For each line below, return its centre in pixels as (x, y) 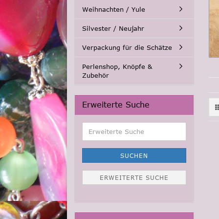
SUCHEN (134, 155)
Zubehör (96, 75)
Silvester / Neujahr (113, 28)
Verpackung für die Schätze (127, 47)
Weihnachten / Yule (114, 9)
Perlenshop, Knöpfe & (117, 66)
